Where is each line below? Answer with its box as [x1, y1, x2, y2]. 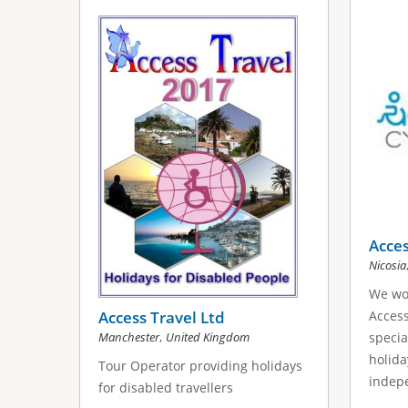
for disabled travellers [98, 379, 234, 397]
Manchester [98, 329, 160, 346]
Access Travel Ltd [98, 307, 226, 329]
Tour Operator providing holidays [98, 357, 303, 375]
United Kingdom [166, 329, 250, 346]
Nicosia [368, 257, 406, 274]
